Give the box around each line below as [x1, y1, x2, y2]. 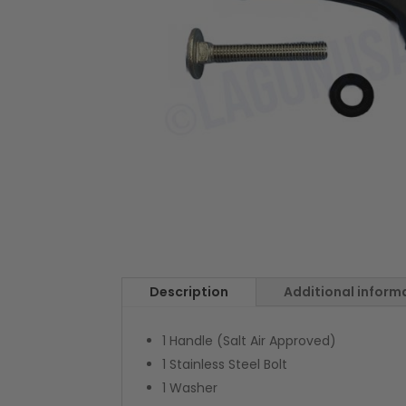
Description [150, 282, 229, 301]
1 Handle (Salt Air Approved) [162, 331, 337, 350]
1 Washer [162, 378, 218, 397]
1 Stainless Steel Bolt [162, 354, 288, 373]
